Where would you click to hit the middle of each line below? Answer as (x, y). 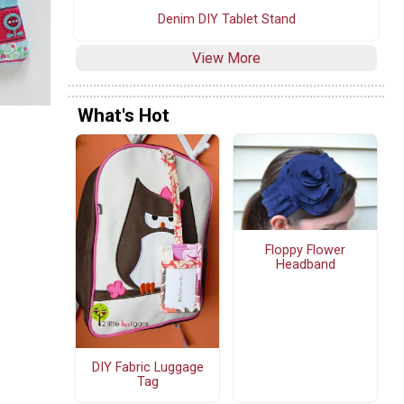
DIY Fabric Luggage (147, 367)
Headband (305, 264)
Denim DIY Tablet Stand (226, 20)
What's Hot (124, 115)
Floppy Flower (305, 250)
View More (226, 59)
